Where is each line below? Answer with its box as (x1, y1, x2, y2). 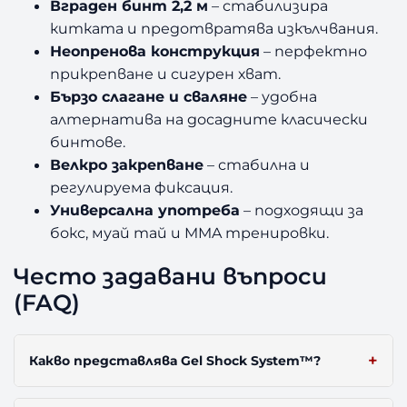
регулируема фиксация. (50, 178, 233, 197)
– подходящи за (240, 201, 364, 220)
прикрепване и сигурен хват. (50, 65, 282, 84)
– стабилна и (203, 155, 311, 174)
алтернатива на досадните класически (50, 110, 369, 129)
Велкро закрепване (50, 155, 204, 174)
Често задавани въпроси (14, 262, 328, 290)
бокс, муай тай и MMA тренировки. (50, 223, 330, 243)
